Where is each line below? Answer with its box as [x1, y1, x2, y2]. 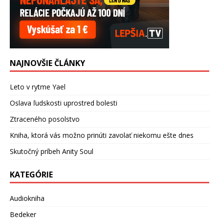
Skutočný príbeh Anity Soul [10, 147, 93, 156]
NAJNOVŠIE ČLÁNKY [10, 58, 85, 69]
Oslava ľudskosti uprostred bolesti [10, 98, 117, 108]
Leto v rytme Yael [10, 82, 66, 92]
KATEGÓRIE [10, 169, 53, 180]
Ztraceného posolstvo [10, 114, 80, 124]
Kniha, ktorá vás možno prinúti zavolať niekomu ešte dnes [10, 131, 194, 140]
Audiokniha [10, 194, 44, 203]
